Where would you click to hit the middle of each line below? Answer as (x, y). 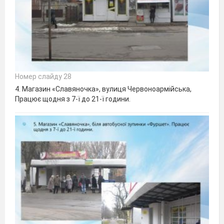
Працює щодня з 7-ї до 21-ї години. (73, 99)
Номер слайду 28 (43, 76)
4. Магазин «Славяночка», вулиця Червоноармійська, (103, 89)
